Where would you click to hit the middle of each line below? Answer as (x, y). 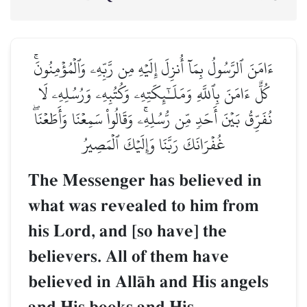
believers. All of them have (128, 257)
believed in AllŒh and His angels (148, 282)
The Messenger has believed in (145, 181)
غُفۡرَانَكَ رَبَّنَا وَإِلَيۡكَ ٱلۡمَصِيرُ (153, 145)
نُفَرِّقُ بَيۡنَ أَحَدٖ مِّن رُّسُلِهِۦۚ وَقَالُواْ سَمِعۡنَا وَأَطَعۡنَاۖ (153, 119)
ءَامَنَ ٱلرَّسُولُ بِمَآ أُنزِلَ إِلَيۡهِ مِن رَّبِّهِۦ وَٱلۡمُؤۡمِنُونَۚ (153, 69)
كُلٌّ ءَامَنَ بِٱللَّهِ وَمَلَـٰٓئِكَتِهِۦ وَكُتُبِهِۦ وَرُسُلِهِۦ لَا (153, 94)
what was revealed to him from (144, 206)
